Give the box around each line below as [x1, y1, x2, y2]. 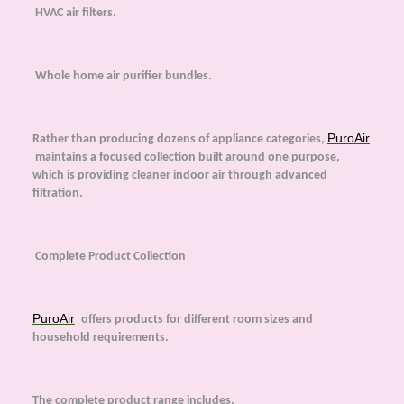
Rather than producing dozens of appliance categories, [32, 133, 327, 147]
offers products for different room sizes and [78, 313, 313, 327]
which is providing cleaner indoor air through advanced [32, 169, 327, 183]
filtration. [32, 187, 83, 201]
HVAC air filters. [32, 6, 116, 21]
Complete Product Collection [32, 250, 186, 264]
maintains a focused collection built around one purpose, [32, 151, 340, 165]
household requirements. [32, 331, 169, 345]
